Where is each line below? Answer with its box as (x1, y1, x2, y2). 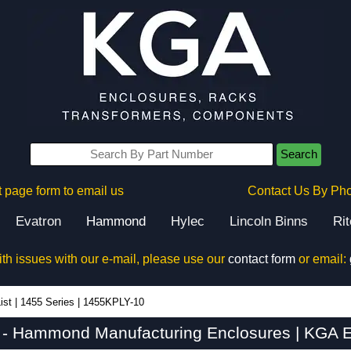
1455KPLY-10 (83, 296, 144, 308)
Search (280, 148, 317, 161)
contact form (227, 252, 295, 266)
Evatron (16, 214, 61, 229)
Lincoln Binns (230, 214, 308, 229)
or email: (295, 252, 349, 266)
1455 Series (20, 296, 74, 308)
